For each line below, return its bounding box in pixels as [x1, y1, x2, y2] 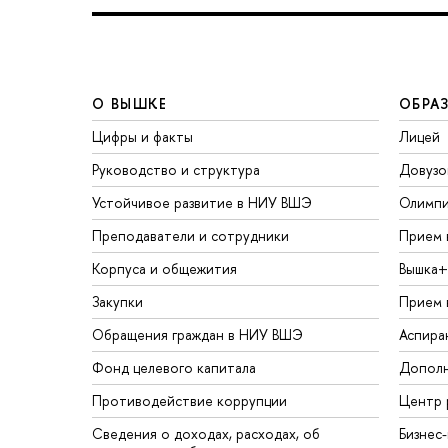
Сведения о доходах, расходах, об [92, 423, 320, 443]
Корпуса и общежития [92, 258, 237, 278]
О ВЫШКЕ [92, 93, 168, 113]
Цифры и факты [92, 126, 193, 146]
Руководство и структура [92, 159, 260, 179]
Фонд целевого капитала [92, 357, 256, 377]
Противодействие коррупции [92, 390, 287, 410]
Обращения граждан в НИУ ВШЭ [92, 324, 303, 344]
